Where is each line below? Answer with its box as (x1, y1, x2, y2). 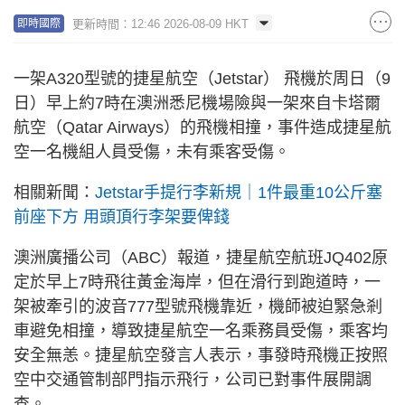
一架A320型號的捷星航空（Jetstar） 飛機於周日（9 (14, 69, 391, 88)
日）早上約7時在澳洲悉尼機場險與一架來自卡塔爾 (14, 93, 381, 112)
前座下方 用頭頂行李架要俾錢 (14, 207, 230, 226)
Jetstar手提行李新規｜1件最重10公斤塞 (95, 183, 382, 202)
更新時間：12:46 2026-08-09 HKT (72, 16, 249, 31)
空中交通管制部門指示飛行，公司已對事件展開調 (14, 370, 372, 389)
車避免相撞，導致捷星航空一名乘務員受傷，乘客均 (14, 321, 388, 340)
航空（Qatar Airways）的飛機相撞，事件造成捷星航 (14, 118, 391, 137)
